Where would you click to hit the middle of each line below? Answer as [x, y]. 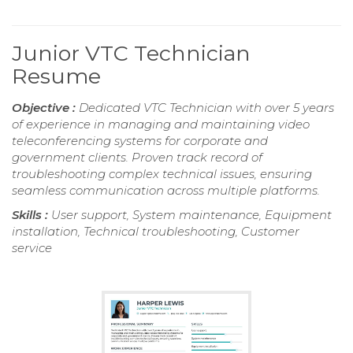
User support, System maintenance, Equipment [191, 215]
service [32, 248]
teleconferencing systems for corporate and [140, 141]
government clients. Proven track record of [137, 158]
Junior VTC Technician [131, 54]
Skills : [32, 215]
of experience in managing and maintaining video [161, 124]
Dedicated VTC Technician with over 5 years [206, 108]
